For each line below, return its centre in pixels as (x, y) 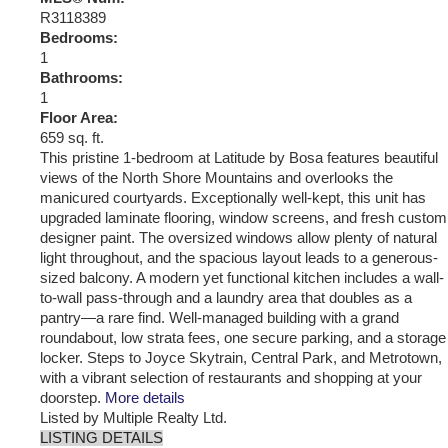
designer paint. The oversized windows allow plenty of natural (238, 237)
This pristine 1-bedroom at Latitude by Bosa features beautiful (239, 157)
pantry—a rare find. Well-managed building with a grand (219, 317)
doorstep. (70, 397)
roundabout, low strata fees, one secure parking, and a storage (243, 337)
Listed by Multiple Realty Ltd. (133, 417)
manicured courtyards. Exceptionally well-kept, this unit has (233, 197)
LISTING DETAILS (101, 437)
